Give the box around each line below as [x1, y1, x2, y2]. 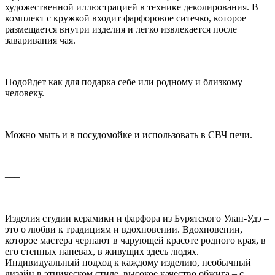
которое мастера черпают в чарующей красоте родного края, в [5, 234, 266, 246]
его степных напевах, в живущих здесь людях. [5, 246, 199, 257]
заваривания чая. [5, 34, 78, 45]
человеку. [5, 87, 47, 98]
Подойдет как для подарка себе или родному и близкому [5, 76, 242, 87]
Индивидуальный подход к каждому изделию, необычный [5, 257, 251, 268]
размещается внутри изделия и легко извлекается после [5, 23, 237, 34]
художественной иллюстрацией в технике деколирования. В [5, 1, 258, 12]
